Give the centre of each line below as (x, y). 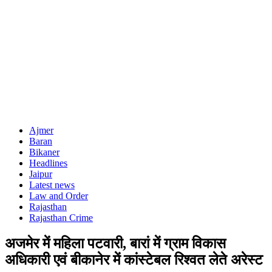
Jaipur (41, 174)
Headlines (48, 163)
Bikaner (44, 152)
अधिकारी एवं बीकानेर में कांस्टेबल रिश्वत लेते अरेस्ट (134, 260)
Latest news (52, 185)
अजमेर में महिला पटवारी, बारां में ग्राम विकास (115, 243)
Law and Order (59, 196)
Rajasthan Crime (61, 218)
